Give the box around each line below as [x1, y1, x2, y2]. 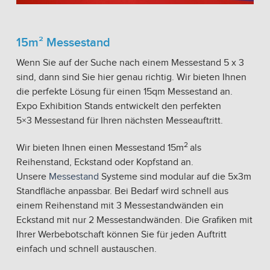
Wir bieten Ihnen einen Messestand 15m [16, 142, 184, 154]
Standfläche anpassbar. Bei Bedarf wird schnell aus [16, 186, 228, 198]
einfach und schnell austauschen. [16, 243, 157, 256]
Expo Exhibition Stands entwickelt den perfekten [16, 101, 221, 113]
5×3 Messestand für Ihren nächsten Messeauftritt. [16, 115, 223, 127]
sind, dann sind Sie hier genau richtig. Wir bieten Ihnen [16, 72, 246, 84]
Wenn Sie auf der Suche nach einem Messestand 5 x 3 [16, 57, 244, 69]
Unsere [16, 171, 49, 183]
